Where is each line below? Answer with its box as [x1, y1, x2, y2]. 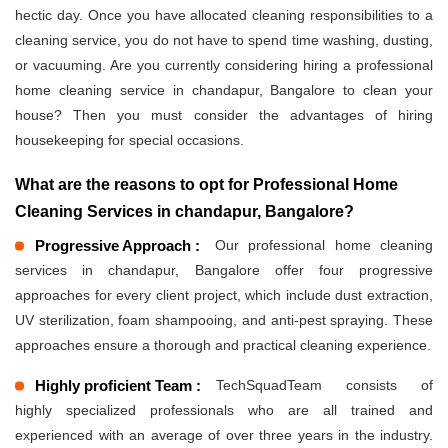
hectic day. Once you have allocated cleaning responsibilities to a [15, 7, 433, 24]
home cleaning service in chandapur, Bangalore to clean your [15, 82, 433, 99]
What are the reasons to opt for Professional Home [15, 176, 398, 194]
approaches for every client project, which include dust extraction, [15, 287, 433, 304]
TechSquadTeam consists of [216, 377, 433, 394]
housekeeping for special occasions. [15, 132, 244, 149]
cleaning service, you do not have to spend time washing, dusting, [15, 32, 433, 49]
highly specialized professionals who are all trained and [15, 402, 433, 419]
